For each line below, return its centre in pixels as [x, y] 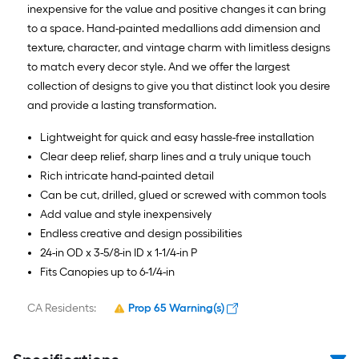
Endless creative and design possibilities [141, 234]
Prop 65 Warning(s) [176, 308]
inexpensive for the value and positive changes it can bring [177, 9]
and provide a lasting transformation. [122, 105]
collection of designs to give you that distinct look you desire [179, 86]
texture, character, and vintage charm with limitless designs [179, 48]
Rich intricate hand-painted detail [127, 176]
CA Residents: [62, 308]
